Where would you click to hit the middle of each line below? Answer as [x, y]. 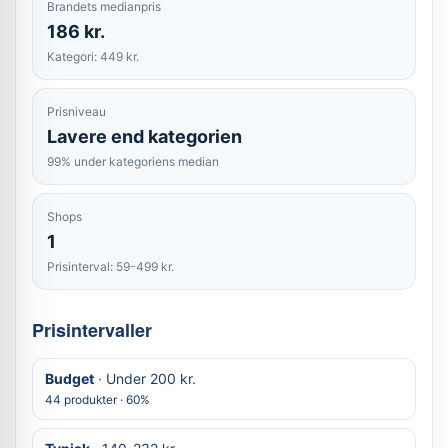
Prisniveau [76, 111]
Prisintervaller [92, 330]
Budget [69, 378]
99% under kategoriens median [133, 161]
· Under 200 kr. [145, 378]
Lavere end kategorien [144, 136]
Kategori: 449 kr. [93, 56]
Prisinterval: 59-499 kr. [110, 266]
